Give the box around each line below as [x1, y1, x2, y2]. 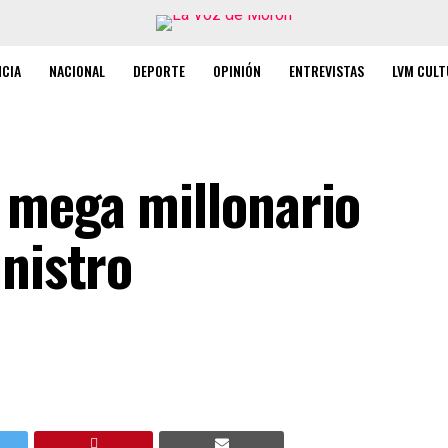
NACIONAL [49, 60, 105, 81]
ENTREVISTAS [289, 60, 364, 81]
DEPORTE [133, 60, 185, 81]
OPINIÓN [213, 60, 261, 81]
